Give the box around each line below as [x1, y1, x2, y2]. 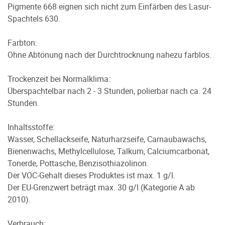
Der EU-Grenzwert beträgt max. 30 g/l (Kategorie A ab [8, 181, 195, 193]
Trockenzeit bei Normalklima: [8, 73, 110, 84]
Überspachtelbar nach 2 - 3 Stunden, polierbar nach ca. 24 [8, 85, 211, 96]
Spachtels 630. [8, 13, 60, 24]
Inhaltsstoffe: [8, 121, 55, 133]
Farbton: [8, 37, 37, 48]
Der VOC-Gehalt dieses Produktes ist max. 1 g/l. [8, 169, 175, 181]
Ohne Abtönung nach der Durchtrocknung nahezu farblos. [8, 49, 211, 60]
